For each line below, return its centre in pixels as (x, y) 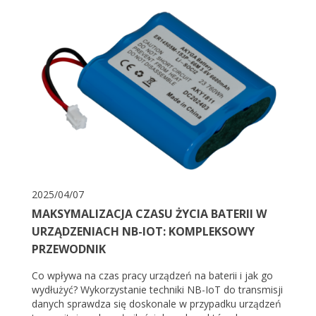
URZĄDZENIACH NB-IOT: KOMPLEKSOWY (143, 232)
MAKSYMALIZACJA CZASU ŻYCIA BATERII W (149, 214)
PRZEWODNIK (69, 249)
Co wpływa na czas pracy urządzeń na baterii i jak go (152, 276)
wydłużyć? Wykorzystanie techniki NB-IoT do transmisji (157, 290)
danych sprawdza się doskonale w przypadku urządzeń (157, 304)
